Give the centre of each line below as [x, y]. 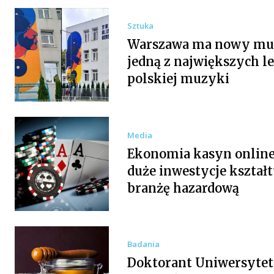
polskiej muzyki [178, 79]
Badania [143, 244]
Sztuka [140, 26]
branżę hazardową [183, 188]
